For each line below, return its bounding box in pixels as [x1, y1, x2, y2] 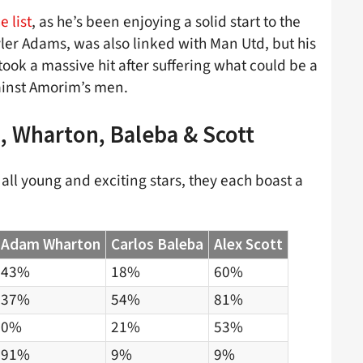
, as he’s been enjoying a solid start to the [32, 10, 301, 33]
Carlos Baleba [111, 233, 203, 254]
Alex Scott [214, 233, 283, 254]
